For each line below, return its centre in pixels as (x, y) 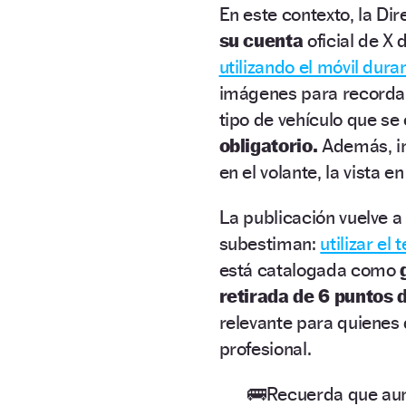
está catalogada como (309, 269)
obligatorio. (268, 145)
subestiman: (270, 243)
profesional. (265, 348)
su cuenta (263, 40)
